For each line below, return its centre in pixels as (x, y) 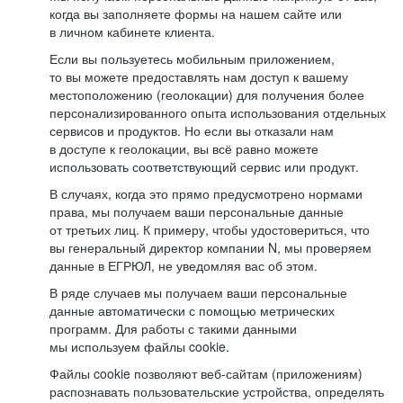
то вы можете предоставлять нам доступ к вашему (199, 76)
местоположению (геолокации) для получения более (207, 94)
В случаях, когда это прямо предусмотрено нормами (206, 193)
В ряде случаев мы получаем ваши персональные (198, 292)
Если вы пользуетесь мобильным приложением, (192, 58)
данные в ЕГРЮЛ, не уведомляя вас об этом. (184, 265)
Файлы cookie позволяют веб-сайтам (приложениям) (206, 373)
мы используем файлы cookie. (139, 346)
